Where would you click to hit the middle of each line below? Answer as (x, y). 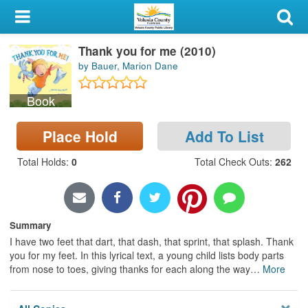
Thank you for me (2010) (147, 51)
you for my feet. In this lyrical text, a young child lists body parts (147, 255)
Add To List (224, 136)
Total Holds (41, 161)
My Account (39, 17)
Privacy (28, 188)
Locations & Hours (55, 154)
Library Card (63, 51)
